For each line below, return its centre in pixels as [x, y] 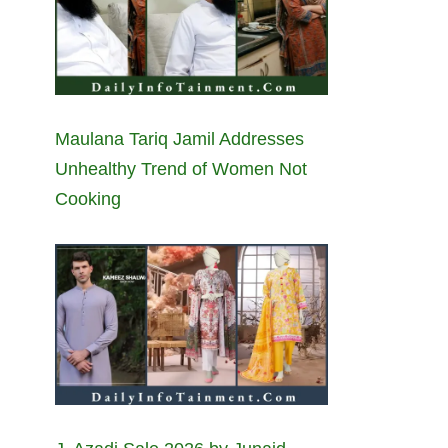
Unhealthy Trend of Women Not [181, 169]
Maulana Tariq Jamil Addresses [179, 139]
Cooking [88, 199]
